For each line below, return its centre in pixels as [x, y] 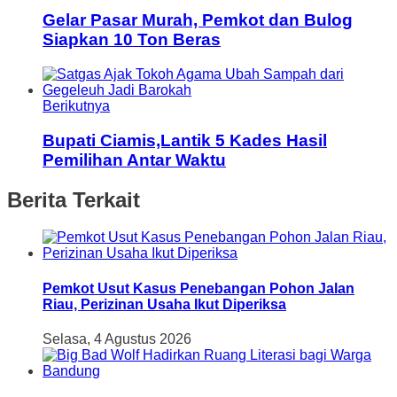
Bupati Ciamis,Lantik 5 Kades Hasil [185, 140]
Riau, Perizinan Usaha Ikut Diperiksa [164, 304]
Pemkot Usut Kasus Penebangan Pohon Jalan [198, 288]
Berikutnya [76, 105]
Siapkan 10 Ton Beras [132, 40]
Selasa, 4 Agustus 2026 [117, 339]
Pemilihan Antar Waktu [134, 160]
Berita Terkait [74, 199]
